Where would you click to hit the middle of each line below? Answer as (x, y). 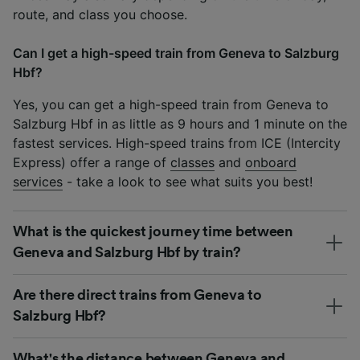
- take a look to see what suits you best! (188, 181)
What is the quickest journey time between (153, 231)
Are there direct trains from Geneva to (137, 295)
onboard (271, 162)
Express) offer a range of (92, 162)
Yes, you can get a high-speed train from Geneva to (171, 104)
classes (192, 162)
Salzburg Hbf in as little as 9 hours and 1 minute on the (180, 123)
